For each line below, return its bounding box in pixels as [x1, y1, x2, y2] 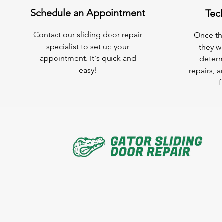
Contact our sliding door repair [33, 30, 142, 39]
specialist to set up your [46, 42, 129, 51]
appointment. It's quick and [39, 54, 136, 63]
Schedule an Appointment [30, 7, 145, 19]
